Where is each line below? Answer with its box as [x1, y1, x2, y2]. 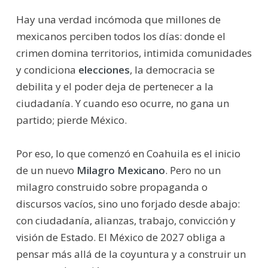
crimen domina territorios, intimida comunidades [16, 45, 252, 60]
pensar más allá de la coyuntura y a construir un [16, 246, 246, 261]
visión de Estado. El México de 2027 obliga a [16, 230, 226, 244]
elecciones [78, 62, 130, 77]
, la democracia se [129, 62, 215, 77]
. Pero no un [165, 163, 221, 177]
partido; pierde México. [16, 112, 127, 127]
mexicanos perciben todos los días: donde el [16, 29, 226, 43]
